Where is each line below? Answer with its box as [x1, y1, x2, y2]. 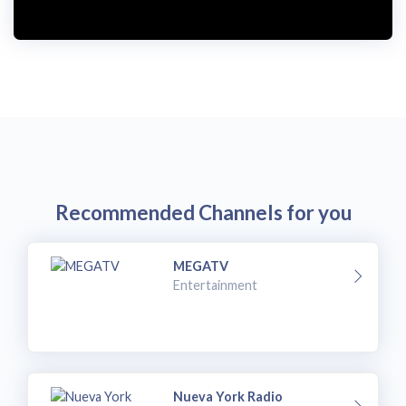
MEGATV [173, 257, 229, 274]
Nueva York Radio [173, 388, 284, 404]
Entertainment [173, 276, 258, 293]
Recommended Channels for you [54, 200, 352, 226]
